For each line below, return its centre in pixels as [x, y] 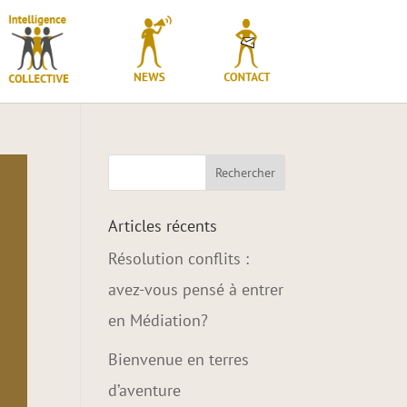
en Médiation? [159, 320]
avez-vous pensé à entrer [196, 289]
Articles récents [163, 226]
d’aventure [145, 390]
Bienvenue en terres [179, 359]
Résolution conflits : [179, 258]
